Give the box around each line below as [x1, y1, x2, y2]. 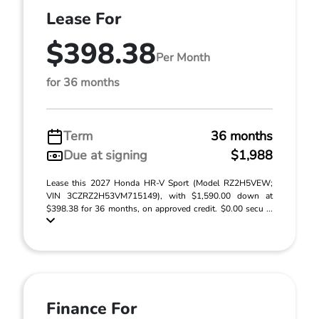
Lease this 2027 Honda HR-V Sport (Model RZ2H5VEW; [46, 177, 273, 189]
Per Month [156, 49, 210, 66]
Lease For [46, 8, 121, 30]
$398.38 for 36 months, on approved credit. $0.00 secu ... [46, 203, 273, 214]
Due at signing [63, 147, 147, 164]
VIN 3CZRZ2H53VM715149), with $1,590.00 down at [46, 190, 273, 202]
